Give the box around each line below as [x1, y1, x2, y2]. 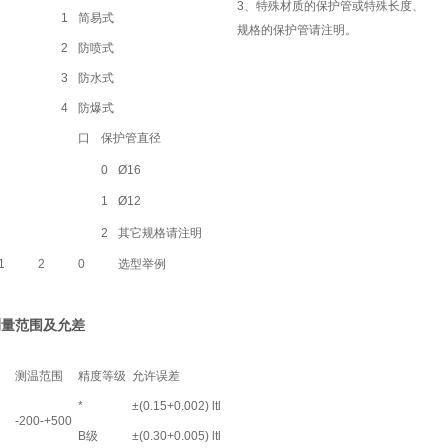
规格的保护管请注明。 [237, 23, 358, 37]
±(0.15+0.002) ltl [132, 399, 222, 413]
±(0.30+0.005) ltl [132, 429, 222, 443]
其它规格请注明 [118, 226, 203, 240]
